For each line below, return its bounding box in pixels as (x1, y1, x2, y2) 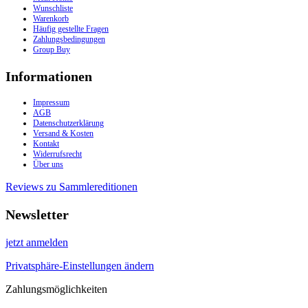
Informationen (5, 68, 92, 84)
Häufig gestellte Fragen (33, 23, 109, 34)
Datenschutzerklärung (33, 118, 104, 129)
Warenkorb (33, 13, 69, 23)
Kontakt (33, 139, 59, 149)
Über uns (33, 159, 63, 170)
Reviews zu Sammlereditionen (5, 181, 137, 193)
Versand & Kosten (33, 129, 93, 139)
